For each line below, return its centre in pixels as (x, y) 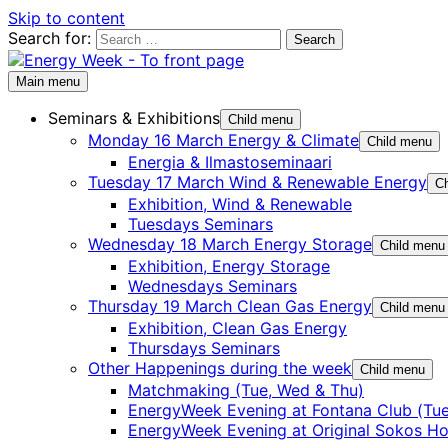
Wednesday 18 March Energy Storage (230, 244)
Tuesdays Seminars (200, 224)
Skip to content (66, 18)
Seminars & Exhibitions (134, 118)
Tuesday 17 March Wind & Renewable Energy (257, 182)
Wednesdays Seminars (212, 286)
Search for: (49, 38)
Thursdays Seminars (204, 348)
